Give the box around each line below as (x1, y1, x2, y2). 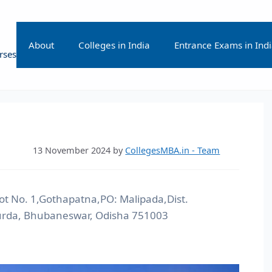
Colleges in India (78, 39, 150, 51)
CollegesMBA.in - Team (125, 144, 220, 157)
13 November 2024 (33, 144, 111, 157)
